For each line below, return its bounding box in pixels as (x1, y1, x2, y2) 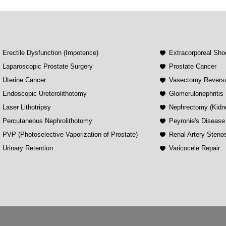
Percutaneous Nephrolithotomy (2, 117, 92, 125)
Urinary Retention (2, 144, 53, 152)
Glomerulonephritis (169, 89, 224, 97)
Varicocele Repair (169, 144, 220, 152)
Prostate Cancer (169, 62, 217, 70)
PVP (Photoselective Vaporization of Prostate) (2, 130, 138, 138)
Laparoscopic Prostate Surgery (2, 62, 93, 70)
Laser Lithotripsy (2, 103, 51, 111)
